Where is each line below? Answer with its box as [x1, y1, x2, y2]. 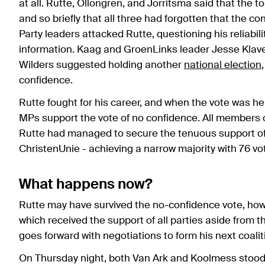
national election [184, 60, 261, 71]
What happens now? [19, 177, 153, 192]
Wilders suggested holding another [19, 60, 184, 71]
